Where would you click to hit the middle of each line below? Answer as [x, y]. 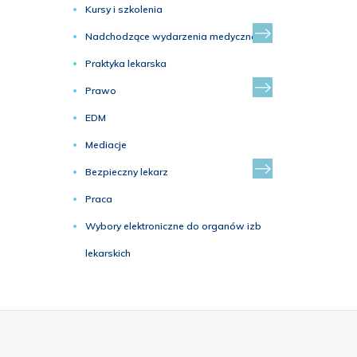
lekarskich [108, 253]
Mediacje [106, 145]
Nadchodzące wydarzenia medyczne [171, 36]
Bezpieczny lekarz [127, 172]
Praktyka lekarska [126, 63]
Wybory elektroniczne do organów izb [173, 226]
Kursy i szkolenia [124, 9]
